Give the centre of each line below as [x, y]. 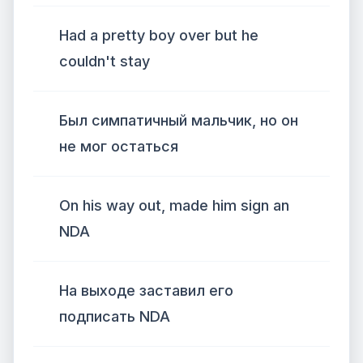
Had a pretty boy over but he [159, 35]
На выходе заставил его [146, 290]
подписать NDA [115, 316]
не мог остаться [119, 146]
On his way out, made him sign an [174, 205]
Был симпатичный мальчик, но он [179, 120]
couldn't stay [105, 61]
